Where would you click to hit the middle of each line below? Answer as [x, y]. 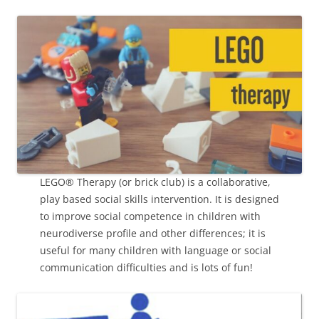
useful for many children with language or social [156, 251]
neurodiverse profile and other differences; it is [153, 234]
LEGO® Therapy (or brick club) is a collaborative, [155, 182]
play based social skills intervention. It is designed [159, 199]
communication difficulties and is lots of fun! [146, 268]
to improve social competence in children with [150, 216]
